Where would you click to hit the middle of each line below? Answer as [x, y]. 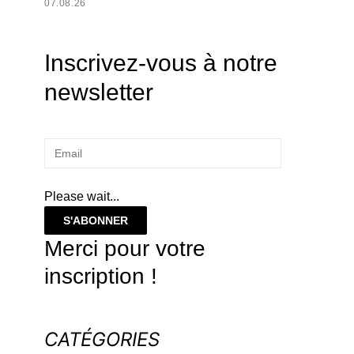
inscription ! [101, 276]
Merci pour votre [125, 249]
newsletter [99, 92]
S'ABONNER [96, 220]
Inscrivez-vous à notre [161, 63]
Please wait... [82, 196]
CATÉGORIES [102, 339]
